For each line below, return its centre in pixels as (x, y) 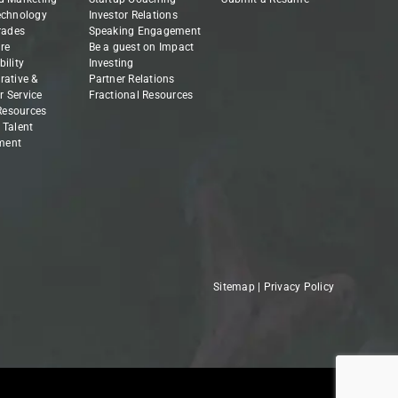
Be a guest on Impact (141, 48)
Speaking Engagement (145, 32)
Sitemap (234, 287)
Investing (111, 64)
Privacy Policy (299, 287)
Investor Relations (133, 16)
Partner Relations (131, 80)
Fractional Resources (141, 96)
